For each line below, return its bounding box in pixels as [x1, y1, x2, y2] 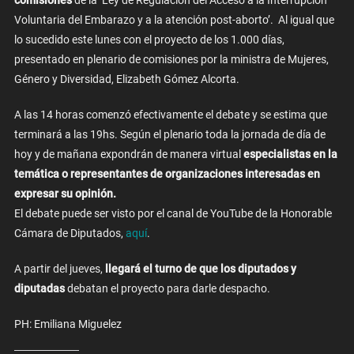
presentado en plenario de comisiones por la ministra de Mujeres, [13, 53, 329, 66]
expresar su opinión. [13, 187, 116, 201]
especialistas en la [243, 148, 337, 161]
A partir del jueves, [13, 262, 105, 276]
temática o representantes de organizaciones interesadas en [13, 168, 320, 181]
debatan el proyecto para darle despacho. [66, 282, 270, 296]
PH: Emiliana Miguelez [13, 318, 122, 331]
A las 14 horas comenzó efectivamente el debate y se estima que [13, 108, 327, 122]
